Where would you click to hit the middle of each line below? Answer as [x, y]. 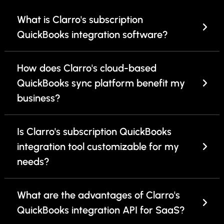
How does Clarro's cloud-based [87, 68]
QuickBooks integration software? [92, 35]
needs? [33, 162]
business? [39, 98]
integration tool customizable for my [98, 147]
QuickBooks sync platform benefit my [101, 83]
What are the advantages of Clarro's [98, 195]
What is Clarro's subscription [80, 20]
